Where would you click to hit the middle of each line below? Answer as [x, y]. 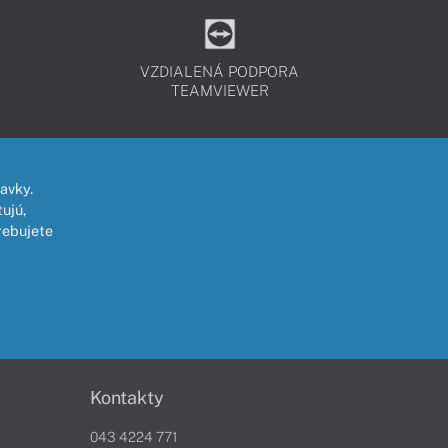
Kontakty [127, 398]
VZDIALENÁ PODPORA [220, 71]
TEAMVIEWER [219, 90]
